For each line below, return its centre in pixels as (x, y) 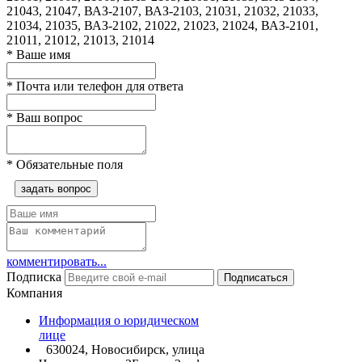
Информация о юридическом (119, 320)
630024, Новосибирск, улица (125, 349)
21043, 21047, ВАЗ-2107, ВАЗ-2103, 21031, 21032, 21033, (162, 11)
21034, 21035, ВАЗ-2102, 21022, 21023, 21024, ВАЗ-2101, (162, 25)
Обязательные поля (68, 164)
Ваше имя (42, 54)
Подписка (34, 276)
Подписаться (256, 277)
